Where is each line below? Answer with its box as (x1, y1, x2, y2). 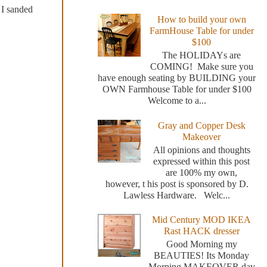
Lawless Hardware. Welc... (123, 190, 230, 200)
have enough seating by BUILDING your (98, 73, 256, 83)
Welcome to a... (147, 95, 206, 106)
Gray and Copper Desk (157, 120, 246, 131)
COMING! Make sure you (150, 61, 253, 72)
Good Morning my (166, 239, 237, 250)
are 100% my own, (166, 167, 238, 178)
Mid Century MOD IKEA (152, 215, 252, 225)
